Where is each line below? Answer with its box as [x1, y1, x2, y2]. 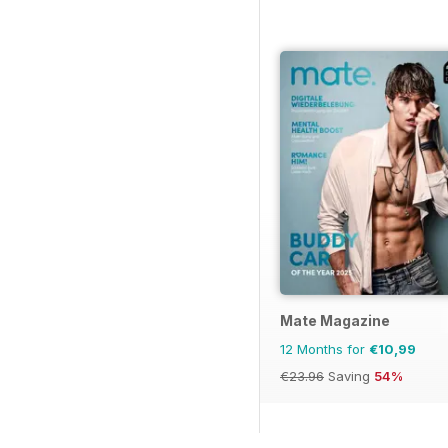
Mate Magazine [280, 311, 390, 329]
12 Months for [280, 340, 369, 357]
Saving [324, 367, 374, 384]
